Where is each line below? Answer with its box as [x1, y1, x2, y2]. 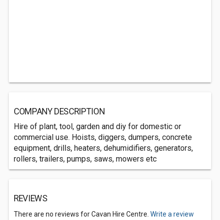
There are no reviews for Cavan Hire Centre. [14, 210, 150, 218]
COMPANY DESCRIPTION [14, 107, 105, 116]
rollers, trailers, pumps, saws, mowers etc [14, 154, 157, 164]
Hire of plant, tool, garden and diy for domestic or [14, 122, 181, 131]
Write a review [150, 210, 194, 218]
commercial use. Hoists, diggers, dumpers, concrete [14, 133, 192, 142]
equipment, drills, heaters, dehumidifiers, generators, [14, 143, 193, 153]
